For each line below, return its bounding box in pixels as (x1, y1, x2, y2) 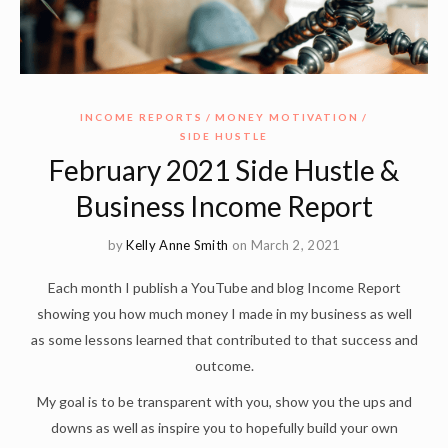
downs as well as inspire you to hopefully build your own (50, 419, 398, 437)
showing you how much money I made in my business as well (36, 305, 412, 323)
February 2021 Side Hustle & (49, 153, 399, 188)
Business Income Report (75, 189, 373, 224)
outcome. (194, 357, 254, 375)
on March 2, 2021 (231, 237, 341, 254)
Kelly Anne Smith (126, 237, 229, 254)
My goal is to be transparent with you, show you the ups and (36, 393, 412, 411)
